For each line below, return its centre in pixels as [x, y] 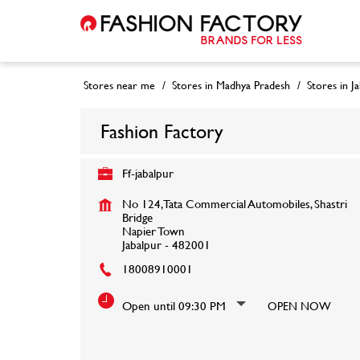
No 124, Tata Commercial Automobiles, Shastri [234, 203]
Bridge [137, 217]
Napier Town [153, 231]
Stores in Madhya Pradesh [231, 84]
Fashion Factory [162, 131]
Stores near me [119, 84]
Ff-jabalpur [147, 173]
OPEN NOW [299, 305]
